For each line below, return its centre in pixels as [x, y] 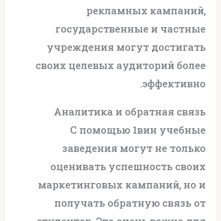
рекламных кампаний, [146, 11]
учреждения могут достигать [127, 47]
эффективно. [174, 84]
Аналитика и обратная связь [130, 112]
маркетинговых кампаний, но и [122, 185]
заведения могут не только [134, 148]
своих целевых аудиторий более [121, 65]
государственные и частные [131, 29]
